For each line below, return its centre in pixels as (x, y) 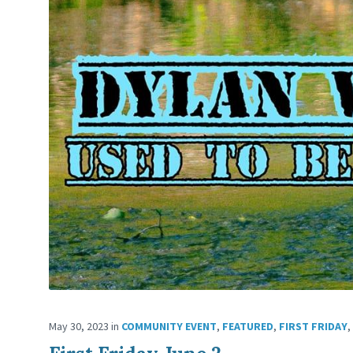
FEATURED (248, 327)
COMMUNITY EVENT (169, 327)
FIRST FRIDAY (313, 327)
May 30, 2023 (80, 327)
